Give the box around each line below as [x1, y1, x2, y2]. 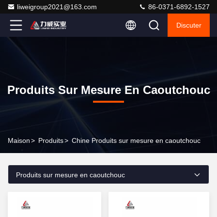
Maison [8, 137, 30, 144]
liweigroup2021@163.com [17, 3, 97, 11]
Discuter [176, 21, 201, 29]
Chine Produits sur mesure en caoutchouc [72, 137, 201, 144]
